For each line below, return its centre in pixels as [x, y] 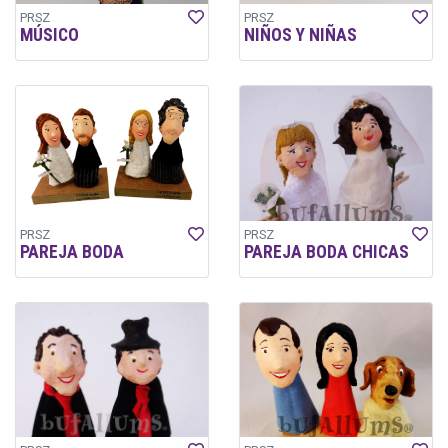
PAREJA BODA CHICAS [326, 251]
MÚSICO [49, 35]
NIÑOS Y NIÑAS [300, 35]
